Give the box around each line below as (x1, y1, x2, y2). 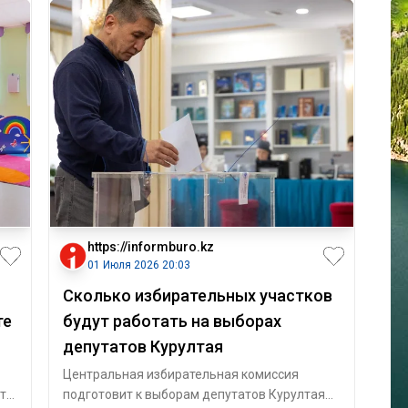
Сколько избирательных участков (62, 286, 332, 305)
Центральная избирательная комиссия (62, 367, 299, 382)
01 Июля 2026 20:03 (87, 259, 190, 271)
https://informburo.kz (87, 240, 214, 254)
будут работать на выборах (62, 311, 281, 331)
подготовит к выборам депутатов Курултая (62, 387, 325, 402)
